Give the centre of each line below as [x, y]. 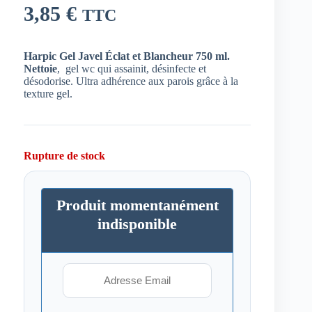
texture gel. [48, 94]
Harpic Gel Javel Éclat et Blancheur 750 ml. [127, 56]
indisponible [138, 224]
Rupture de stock [64, 156]
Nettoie [40, 69]
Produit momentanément [137, 205]
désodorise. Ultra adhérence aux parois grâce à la [131, 81]
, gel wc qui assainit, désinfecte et [132, 69]
